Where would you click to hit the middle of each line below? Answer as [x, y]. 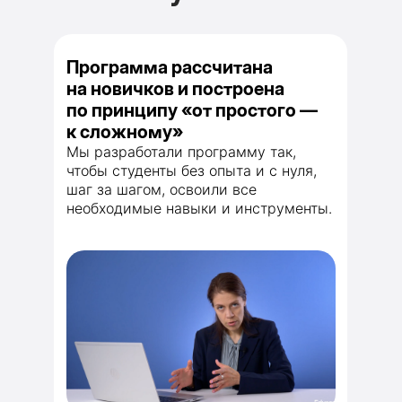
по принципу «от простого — [192, 110]
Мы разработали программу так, [181, 152]
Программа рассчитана [170, 67]
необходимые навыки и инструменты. [199, 208]
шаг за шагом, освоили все [162, 189]
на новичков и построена [175, 89]
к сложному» [125, 132]
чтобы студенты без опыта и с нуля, [192, 170]
